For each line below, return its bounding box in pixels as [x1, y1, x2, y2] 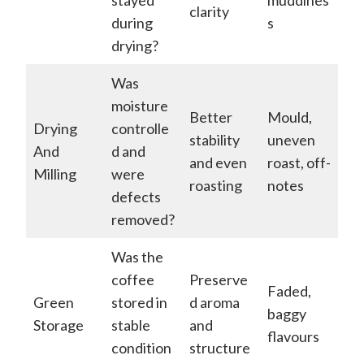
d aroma [189, 292, 240, 311]
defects [111, 187, 161, 206]
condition [111, 338, 171, 357]
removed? [111, 210, 175, 228]
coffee [111, 270, 154, 288]
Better [189, 107, 232, 126]
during [111, 13, 153, 32]
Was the [111, 247, 163, 266]
